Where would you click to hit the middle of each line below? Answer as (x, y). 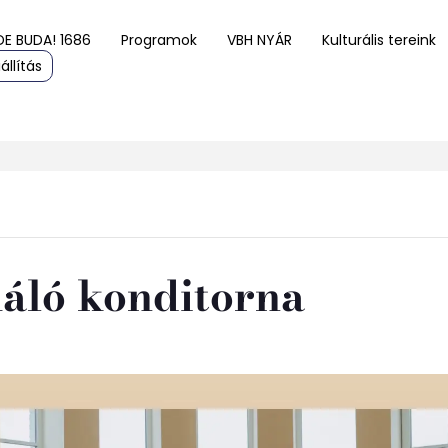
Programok (159, 40)
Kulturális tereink (379, 40)
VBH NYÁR (259, 40)
